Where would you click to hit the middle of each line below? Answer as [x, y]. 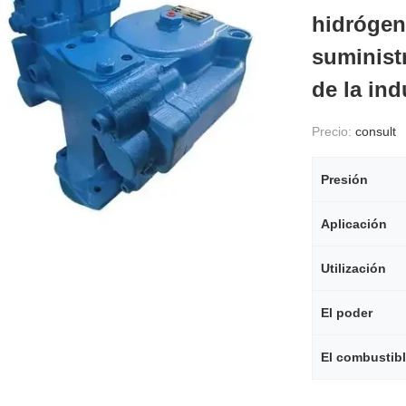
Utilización [353, 268]
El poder [347, 313]
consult [376, 131]
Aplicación [354, 224]
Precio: [333, 131]
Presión [344, 179]
